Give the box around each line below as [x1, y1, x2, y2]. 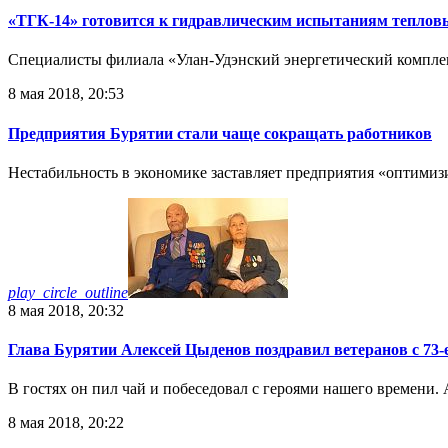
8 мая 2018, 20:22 [8, 414, 124, 432]
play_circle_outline [8, 283, 128, 301]
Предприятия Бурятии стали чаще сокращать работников [8, 124, 432, 142]
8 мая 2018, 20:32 [8, 301, 124, 319]
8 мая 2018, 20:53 [8, 85, 124, 103]
